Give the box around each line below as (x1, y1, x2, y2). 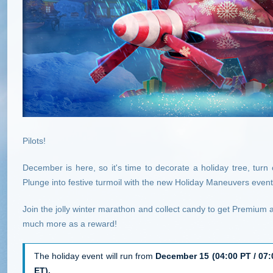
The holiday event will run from (34, 251, 156, 261)
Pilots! (23, 136, 46, 146)
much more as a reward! (23, 219, 117, 229)
